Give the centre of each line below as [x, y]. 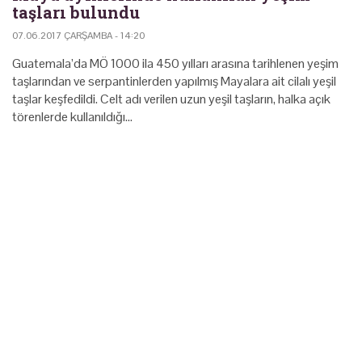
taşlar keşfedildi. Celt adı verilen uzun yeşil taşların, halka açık [171, 99]
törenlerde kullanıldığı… [72, 116]
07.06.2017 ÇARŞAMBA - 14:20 [78, 35]
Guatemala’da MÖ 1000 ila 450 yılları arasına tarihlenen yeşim [175, 63]
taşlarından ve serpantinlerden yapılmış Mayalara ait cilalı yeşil [174, 81]
